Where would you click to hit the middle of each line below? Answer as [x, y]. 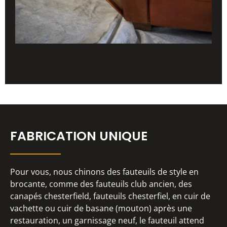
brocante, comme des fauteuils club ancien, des [101, 184]
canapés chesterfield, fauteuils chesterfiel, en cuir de [110, 196]
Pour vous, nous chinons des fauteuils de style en [104, 172]
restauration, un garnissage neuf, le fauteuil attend [107, 220]
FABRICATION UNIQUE [79, 136]
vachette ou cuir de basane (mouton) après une [101, 208]
